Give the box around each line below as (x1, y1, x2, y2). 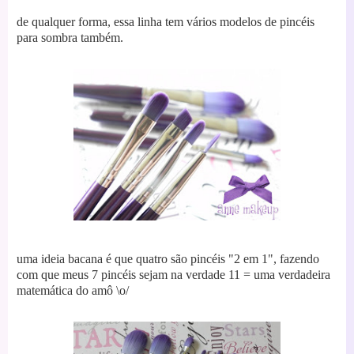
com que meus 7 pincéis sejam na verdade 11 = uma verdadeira (17, 267, 330, 281)
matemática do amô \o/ (17, 283, 129, 297)
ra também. (68, 30, 123, 44)
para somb (17, 30, 68, 44)
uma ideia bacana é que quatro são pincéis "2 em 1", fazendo (17, 251, 319, 265)
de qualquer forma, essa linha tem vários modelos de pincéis (17, 14, 314, 28)
